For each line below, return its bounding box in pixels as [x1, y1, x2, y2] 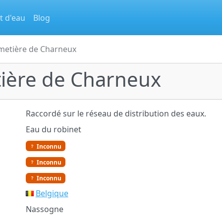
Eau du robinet [25, 124, 81, 135]
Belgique [35, 187, 68, 199]
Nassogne [25, 203, 63, 215]
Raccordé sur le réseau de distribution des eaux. [25, 108, 206, 119]
